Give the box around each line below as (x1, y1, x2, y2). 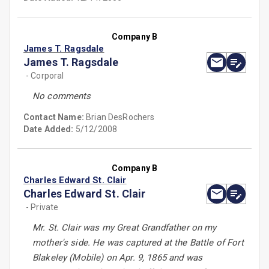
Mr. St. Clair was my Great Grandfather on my (32, 222, 217, 234)
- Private (26, 202, 59, 213)
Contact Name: (23, 112, 86, 122)
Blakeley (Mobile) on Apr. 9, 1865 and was (32, 252, 203, 264)
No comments (32, 91, 91, 102)
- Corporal (26, 71, 64, 81)
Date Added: (23, 124, 74, 134)
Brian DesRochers (86, 112, 155, 122)
